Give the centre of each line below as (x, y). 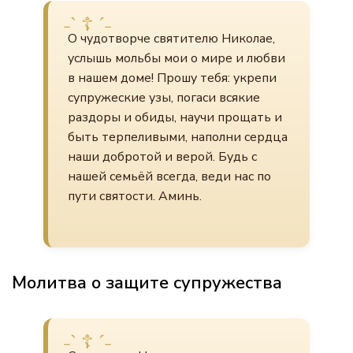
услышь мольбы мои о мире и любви (176, 58)
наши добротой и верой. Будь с (162, 157)
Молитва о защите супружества (147, 283)
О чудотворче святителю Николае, (171, 39)
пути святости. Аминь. (135, 196)
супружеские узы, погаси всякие (164, 98)
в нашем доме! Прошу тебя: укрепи (172, 78)
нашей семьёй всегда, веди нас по (169, 176)
